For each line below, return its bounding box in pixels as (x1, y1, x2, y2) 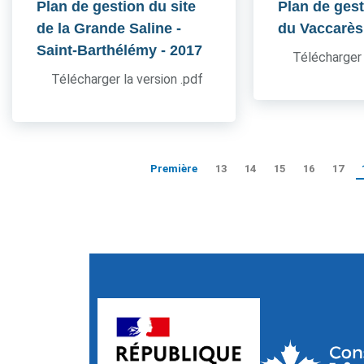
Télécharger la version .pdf (51, 71, 203, 87)
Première (150, 162, 197, 175)
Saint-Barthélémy (37, 42, 157, 58)
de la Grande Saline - (37, 20, 181, 37)
